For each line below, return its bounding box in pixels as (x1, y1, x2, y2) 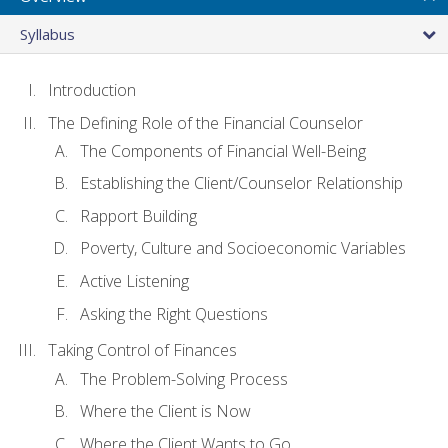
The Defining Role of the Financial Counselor (48, 111, 363, 134)
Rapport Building (80, 204, 197, 227)
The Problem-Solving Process (80, 367, 288, 390)
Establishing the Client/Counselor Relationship (80, 172, 403, 195)
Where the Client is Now (80, 400, 251, 423)
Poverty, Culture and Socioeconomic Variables (80, 237, 406, 260)
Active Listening (80, 270, 189, 293)
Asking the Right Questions (80, 302, 268, 325)
